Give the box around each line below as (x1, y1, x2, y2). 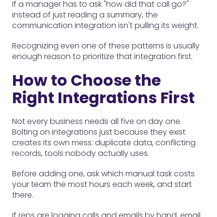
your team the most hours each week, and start (12, 179, 192, 190)
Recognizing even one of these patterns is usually (12, 40, 200, 51)
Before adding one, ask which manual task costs (12, 168, 195, 179)
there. (12, 189, 33, 201)
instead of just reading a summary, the (12, 9, 158, 20)
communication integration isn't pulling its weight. (12, 20, 199, 31)
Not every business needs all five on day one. (12, 116, 182, 127)
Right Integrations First (12, 87, 195, 108)
